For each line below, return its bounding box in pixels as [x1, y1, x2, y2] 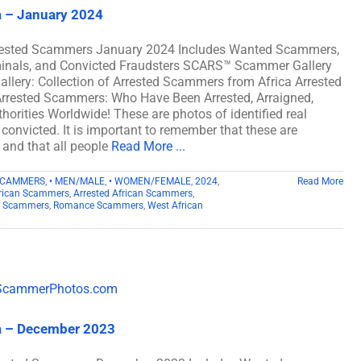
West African [147, 199, 203, 211]
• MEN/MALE [49, 175, 105, 187]
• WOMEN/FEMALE [109, 175, 191, 187]
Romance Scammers [53, 199, 143, 211]
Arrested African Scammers [73, 187, 193, 199]
